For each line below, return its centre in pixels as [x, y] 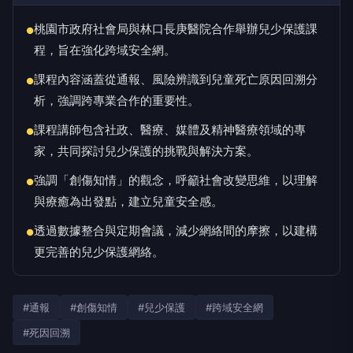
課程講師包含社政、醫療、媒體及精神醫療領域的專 [170, 130]
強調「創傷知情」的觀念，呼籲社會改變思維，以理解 [176, 180]
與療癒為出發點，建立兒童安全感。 [128, 201]
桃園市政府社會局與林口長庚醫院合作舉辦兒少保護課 [176, 29]
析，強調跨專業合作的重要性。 [117, 100]
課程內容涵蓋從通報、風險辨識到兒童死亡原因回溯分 [176, 79]
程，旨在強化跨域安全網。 [105, 50]
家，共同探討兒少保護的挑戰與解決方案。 [146, 151]
